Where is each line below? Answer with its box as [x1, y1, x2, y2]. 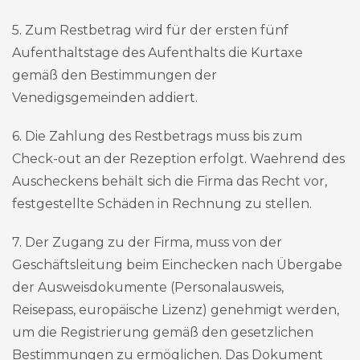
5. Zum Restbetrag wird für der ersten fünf [12, 22, 288, 38]
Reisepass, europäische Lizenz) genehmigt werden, [12, 302, 339, 317]
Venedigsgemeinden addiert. [12, 90, 198, 105]
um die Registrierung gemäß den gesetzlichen [12, 325, 313, 340]
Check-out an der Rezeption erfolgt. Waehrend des [12, 151, 345, 166]
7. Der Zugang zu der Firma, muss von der [12, 235, 282, 250]
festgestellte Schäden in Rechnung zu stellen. [12, 196, 312, 211]
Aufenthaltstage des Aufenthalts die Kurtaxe [12, 45, 303, 60]
